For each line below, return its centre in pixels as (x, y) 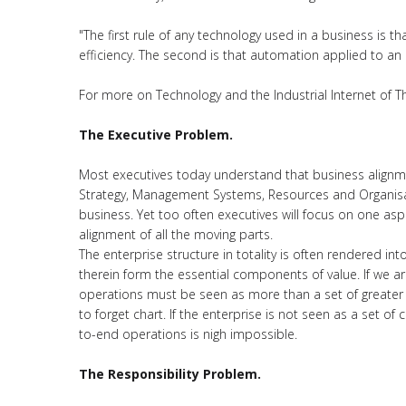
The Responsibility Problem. (170, 374)
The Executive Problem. (156, 135)
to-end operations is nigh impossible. (188, 334)
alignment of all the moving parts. (176, 234)
